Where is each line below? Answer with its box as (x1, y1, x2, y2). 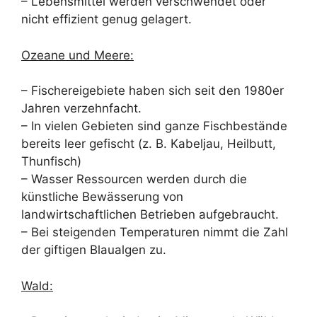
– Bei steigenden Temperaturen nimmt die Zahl (21, 225, 288, 240)
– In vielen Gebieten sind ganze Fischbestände (21, 119, 287, 134)
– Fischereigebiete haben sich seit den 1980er (21, 83, 284, 98)
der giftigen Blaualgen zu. (21, 243, 166, 258)
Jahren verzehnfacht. (21, 101, 142, 116)
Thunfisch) (21, 154, 81, 169)
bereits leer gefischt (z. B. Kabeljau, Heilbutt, (21, 137, 276, 151)
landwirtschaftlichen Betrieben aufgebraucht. (21, 207, 279, 222)
